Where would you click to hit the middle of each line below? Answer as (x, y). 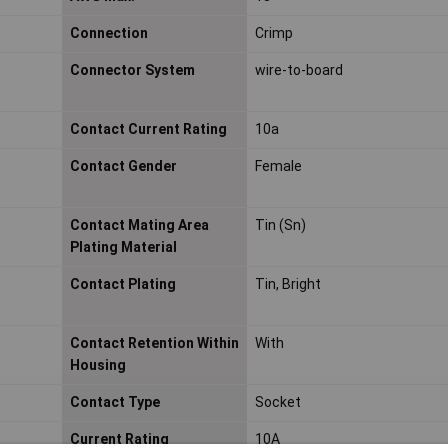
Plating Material (123, 247)
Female (278, 166)
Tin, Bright (287, 284)
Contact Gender (123, 166)
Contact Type (114, 402)
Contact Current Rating (148, 129)
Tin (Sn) (280, 225)
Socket (277, 402)
